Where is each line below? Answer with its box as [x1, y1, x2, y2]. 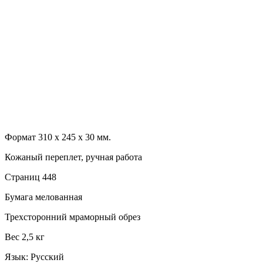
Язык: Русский [5, 251, 64, 262]
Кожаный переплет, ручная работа [5, 151, 142, 162]
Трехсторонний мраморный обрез [5, 211, 140, 222]
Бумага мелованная [5, 191, 82, 202]
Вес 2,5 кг [5, 231, 45, 242]
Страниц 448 [5, 171, 56, 182]
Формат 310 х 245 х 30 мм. [5, 131, 111, 142]
